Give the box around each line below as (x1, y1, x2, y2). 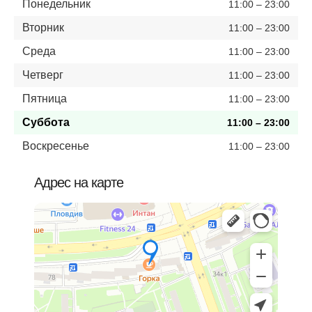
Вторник (22, 21, 64, 33)
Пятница (22, 92, 67, 104)
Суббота (22, 116, 70, 128)
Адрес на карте (34, 174, 123, 190)
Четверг (22, 68, 63, 81)
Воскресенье (22, 139, 89, 152)
